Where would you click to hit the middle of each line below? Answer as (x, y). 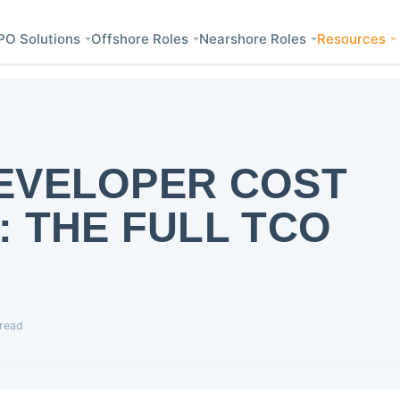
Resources (351, 39)
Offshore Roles (139, 39)
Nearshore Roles (252, 39)
